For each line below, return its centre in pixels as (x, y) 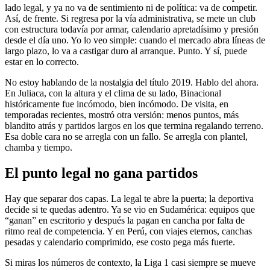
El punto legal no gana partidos (101, 173)
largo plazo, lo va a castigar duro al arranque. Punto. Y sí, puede (126, 51)
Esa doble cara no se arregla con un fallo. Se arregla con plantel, (126, 136)
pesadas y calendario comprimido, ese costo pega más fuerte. (120, 242)
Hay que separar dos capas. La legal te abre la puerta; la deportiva (129, 198)
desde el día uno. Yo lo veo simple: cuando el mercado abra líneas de (135, 40)
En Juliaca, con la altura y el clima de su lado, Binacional (113, 93)
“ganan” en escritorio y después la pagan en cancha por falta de (125, 220)
